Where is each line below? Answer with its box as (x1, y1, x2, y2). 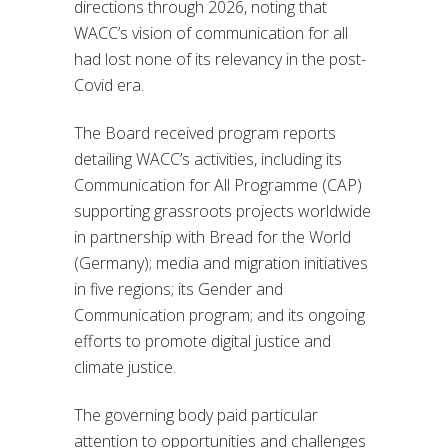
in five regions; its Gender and (74, 278, 283, 301)
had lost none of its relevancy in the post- (74, 48, 366, 71)
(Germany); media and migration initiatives (74, 252, 368, 275)
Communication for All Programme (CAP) (74, 174, 362, 197)
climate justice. (74, 356, 176, 379)
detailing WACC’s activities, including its (74, 148, 342, 171)
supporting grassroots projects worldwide (74, 200, 371, 223)
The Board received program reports (74, 122, 336, 145)
